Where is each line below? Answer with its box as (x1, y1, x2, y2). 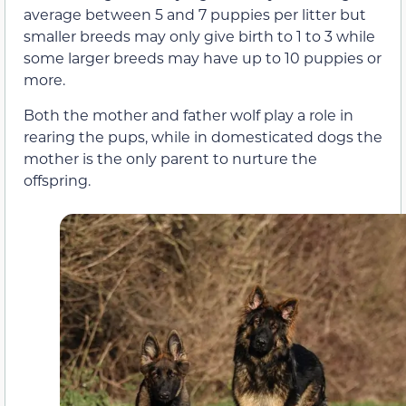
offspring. (24, 169, 91, 189)
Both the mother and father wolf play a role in (24, 104, 353, 124)
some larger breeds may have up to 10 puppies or (24, 48, 382, 68)
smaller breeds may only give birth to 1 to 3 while (24, 26, 375, 46)
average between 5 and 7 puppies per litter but (24, 5, 366, 24)
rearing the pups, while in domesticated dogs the (24, 126, 382, 146)
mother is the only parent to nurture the (24, 148, 317, 168)
